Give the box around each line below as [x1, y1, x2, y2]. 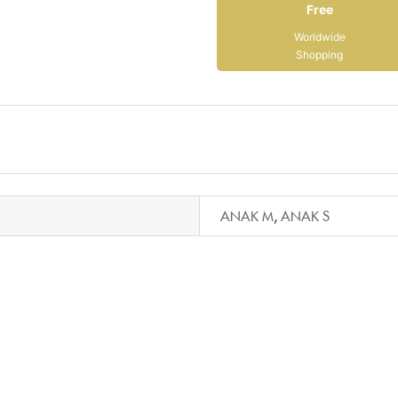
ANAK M [220, 205, 274, 225]
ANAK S [281, 205, 330, 225]
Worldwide [293, 29, 346, 44]
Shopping [296, 47, 344, 61]
